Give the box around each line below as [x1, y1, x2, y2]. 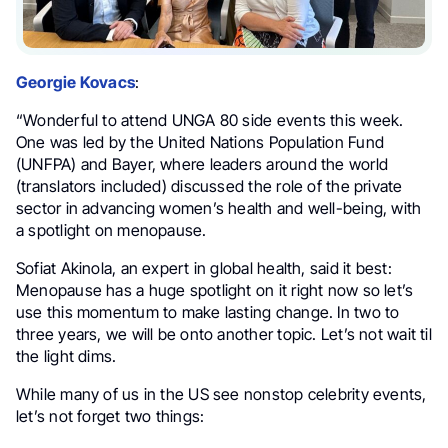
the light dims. [16, 345, 117, 366]
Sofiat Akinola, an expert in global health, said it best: [16, 257, 392, 278]
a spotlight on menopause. [16, 219, 207, 240]
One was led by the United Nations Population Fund [16, 131, 384, 152]
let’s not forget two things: [16, 405, 205, 426]
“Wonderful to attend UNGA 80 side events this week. [16, 109, 404, 130]
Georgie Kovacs [16, 71, 136, 92]
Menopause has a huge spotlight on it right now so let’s [16, 279, 414, 300]
